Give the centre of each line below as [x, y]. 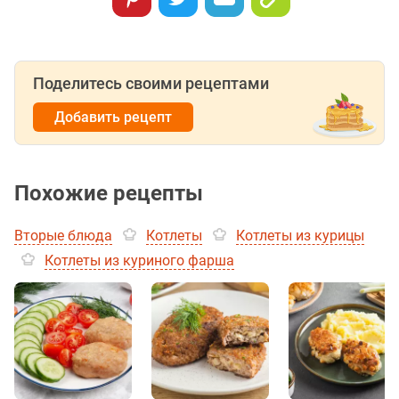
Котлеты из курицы [300, 236]
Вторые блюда [63, 236]
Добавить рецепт [113, 118]
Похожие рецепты [109, 194]
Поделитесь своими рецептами [151, 84]
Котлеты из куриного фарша [139, 261]
